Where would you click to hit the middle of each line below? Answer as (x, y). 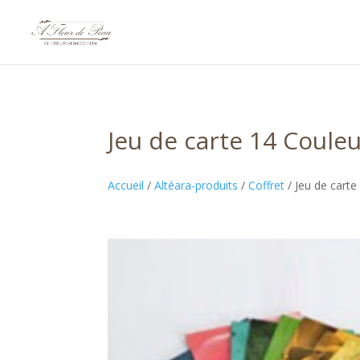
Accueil (126, 186)
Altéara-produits (196, 186)
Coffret (267, 186)
